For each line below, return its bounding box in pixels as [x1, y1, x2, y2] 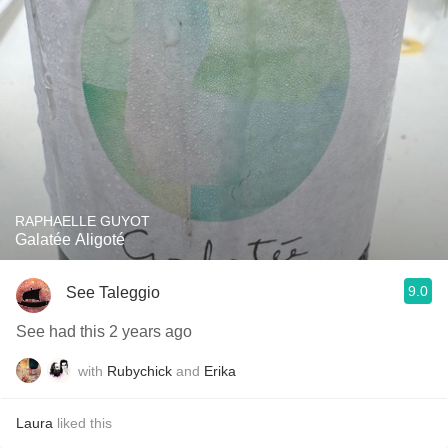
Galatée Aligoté [15, 231, 125, 248]
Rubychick [107, 362, 172, 379]
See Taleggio [66, 283, 160, 301]
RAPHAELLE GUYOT [15, 213, 150, 229]
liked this [53, 415, 112, 431]
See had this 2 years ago [16, 323, 192, 340]
